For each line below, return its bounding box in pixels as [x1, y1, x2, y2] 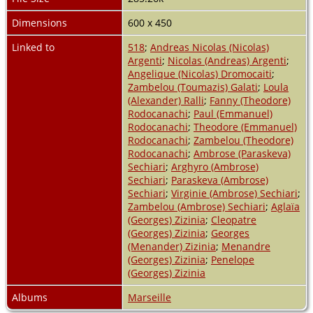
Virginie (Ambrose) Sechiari [171, 187, 298, 201]
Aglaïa [271, 200, 300, 214]
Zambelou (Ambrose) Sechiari [128, 200, 265, 214]
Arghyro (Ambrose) [171, 160, 259, 174]
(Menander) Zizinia [128, 240, 216, 254]
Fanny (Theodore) [210, 94, 291, 108]
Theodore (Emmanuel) [194, 120, 297, 134]
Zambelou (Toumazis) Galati [128, 80, 258, 94]
